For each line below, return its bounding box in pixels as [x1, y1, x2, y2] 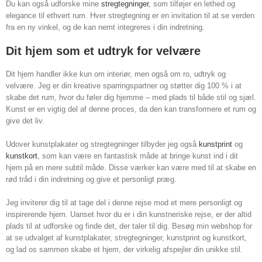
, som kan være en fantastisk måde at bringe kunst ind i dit [37, 151, 238, 161]
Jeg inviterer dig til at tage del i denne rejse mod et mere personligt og [6, 198, 242, 208]
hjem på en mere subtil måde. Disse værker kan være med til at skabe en [6, 163, 256, 173]
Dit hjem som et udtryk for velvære [6, 44, 201, 58]
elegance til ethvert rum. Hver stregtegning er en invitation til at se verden [6, 11, 254, 20]
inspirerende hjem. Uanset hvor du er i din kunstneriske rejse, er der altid [6, 210, 251, 219]
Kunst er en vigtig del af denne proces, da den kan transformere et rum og [6, 105, 256, 114]
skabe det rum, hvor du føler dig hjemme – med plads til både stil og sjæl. [6, 93, 256, 102]
